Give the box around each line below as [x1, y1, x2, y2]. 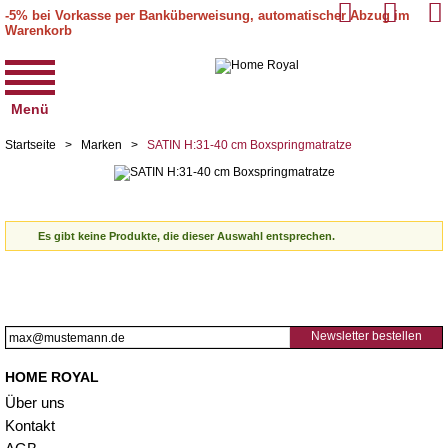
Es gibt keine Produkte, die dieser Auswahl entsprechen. [38, 230, 335, 242]
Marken [81, 138, 122, 152]
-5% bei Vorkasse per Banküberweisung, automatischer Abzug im [5, 8, 410, 23]
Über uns [5, 394, 65, 411]
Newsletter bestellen [310, 328, 422, 343]
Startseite [5, 138, 56, 152]
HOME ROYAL [5, 369, 99, 385]
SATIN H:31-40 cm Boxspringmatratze [147, 138, 352, 152]
